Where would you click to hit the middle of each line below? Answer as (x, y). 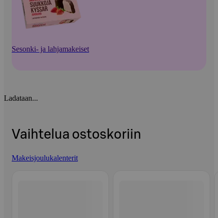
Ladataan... (21, 98)
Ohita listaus (31, 170)
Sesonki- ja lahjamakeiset (50, 49)
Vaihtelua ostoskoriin (76, 135)
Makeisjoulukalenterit (45, 158)
